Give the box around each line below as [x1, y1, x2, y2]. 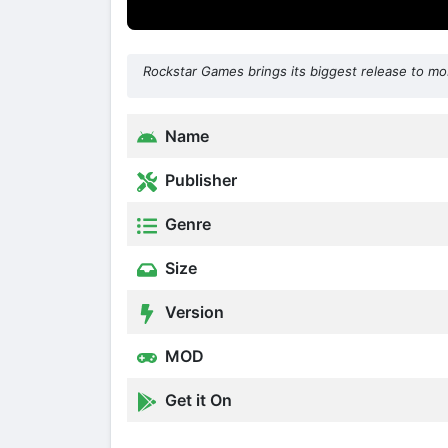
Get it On [161, 390, 232, 411]
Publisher [161, 170, 237, 191]
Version [161, 302, 224, 323]
